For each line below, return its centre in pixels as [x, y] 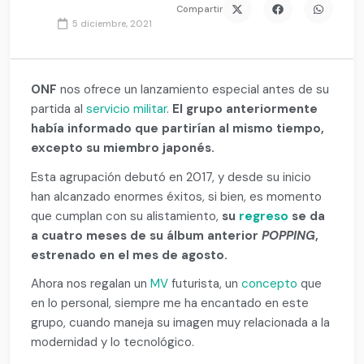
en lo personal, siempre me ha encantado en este [170, 303]
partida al [59, 109]
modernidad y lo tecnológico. [113, 342]
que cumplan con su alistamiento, [127, 216]
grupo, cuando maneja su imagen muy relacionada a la [181, 322]
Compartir [199, 9]
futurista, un [205, 283]
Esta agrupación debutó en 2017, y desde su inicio [171, 177]
